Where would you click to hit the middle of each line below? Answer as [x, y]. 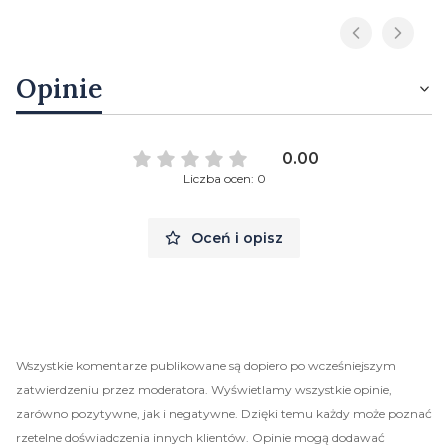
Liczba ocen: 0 [224, 178]
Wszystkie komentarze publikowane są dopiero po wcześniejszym [206, 365]
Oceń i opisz [237, 237]
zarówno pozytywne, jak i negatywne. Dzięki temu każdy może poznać [224, 413]
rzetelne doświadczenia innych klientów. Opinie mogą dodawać [200, 437]
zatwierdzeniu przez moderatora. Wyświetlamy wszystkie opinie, [204, 389]
